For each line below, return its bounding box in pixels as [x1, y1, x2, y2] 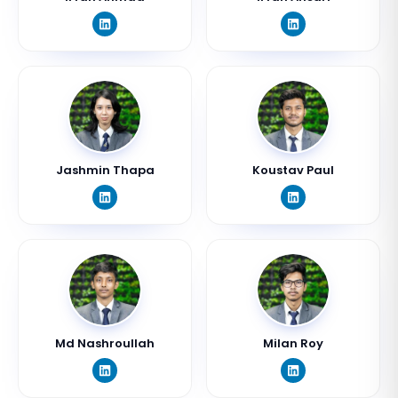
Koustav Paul [252, 162, 334, 179]
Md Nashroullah [55, 335, 155, 352]
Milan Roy [263, 335, 323, 352]
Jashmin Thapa [55, 162, 155, 179]
